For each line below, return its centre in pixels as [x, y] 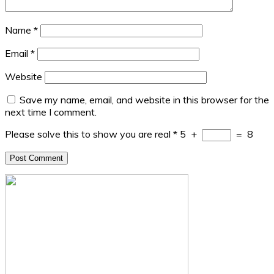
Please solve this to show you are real [88, 134]
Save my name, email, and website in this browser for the [144, 99]
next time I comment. [51, 112]
